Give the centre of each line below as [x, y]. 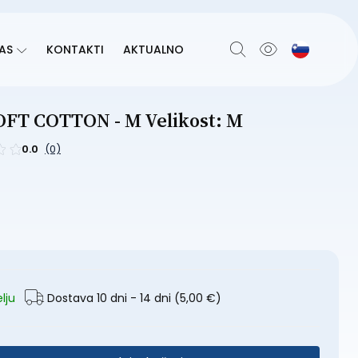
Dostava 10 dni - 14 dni [109, 298]
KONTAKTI [75, 50]
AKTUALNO [153, 50]
